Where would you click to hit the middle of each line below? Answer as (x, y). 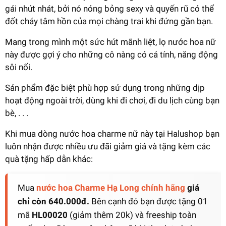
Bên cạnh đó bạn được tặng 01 (150, 201)
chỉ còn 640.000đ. (54, 201)
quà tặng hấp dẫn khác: (49, 159)
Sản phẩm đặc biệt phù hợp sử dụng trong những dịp (105, 88)
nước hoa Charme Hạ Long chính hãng (111, 187)
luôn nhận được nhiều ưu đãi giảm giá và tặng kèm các (108, 146)
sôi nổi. (19, 67)
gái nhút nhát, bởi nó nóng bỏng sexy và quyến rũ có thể (109, 8)
